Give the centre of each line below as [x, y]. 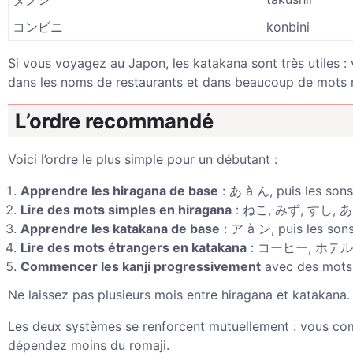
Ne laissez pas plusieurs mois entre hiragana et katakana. [179, 295]
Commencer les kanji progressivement [141, 266]
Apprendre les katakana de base [120, 229]
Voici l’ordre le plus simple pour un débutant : [143, 159]
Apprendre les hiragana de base [119, 191]
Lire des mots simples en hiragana [126, 210]
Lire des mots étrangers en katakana [134, 247]
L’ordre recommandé [114, 121]
